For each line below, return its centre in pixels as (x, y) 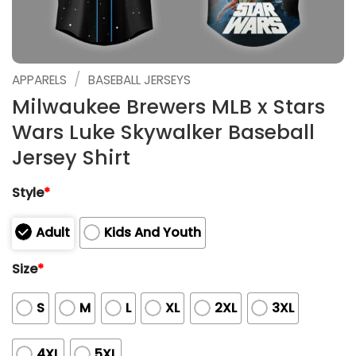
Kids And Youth (152, 232)
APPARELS (39, 80)
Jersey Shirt (71, 157)
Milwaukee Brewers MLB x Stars (168, 106)
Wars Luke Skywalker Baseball (163, 132)
